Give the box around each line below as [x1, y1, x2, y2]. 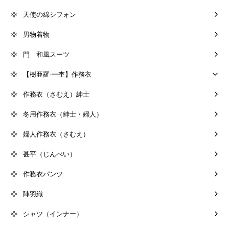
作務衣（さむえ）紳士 [23, 90, 89, 99]
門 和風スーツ [23, 51, 70, 59]
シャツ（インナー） [23, 210, 83, 218]
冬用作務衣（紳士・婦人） [23, 110, 103, 119]
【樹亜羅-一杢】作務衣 [23, 71, 91, 79]
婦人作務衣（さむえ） [23, 130, 89, 139]
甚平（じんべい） [23, 150, 76, 158]
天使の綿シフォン [23, 11, 76, 19]
